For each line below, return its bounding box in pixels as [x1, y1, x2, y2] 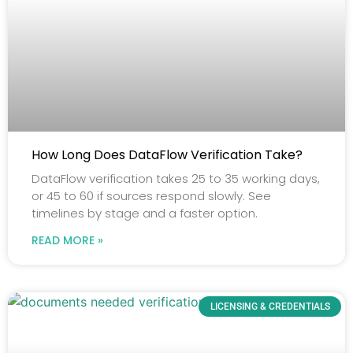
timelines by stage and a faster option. [32, 204, 258, 221]
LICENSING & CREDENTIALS [210, 301, 330, 313]
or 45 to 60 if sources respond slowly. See [32, 187, 271, 204]
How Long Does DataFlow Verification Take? [32, 145, 303, 164]
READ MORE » [32, 232, 103, 248]
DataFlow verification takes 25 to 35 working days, [32, 169, 320, 187]
